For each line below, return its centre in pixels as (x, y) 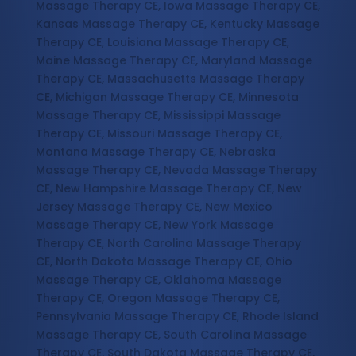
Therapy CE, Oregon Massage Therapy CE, (157, 298)
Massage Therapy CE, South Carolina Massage (171, 335)
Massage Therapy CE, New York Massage (154, 225)
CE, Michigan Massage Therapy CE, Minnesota (167, 97)
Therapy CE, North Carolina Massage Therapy (168, 244)
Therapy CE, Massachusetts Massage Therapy (170, 79)
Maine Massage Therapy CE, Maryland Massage (174, 61)
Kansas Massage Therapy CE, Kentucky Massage (177, 24)
